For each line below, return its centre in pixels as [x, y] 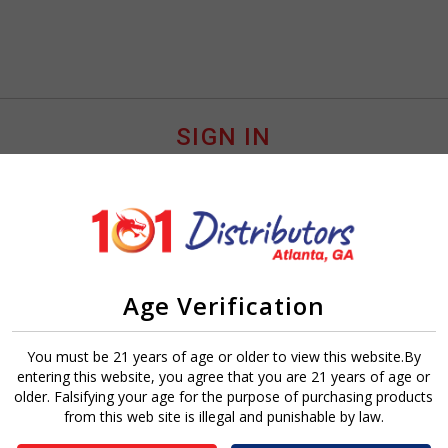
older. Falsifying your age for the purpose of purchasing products [224, 396]
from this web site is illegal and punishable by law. [223, 416]
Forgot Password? [323, 352]
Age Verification [223, 305]
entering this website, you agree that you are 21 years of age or [224, 376]
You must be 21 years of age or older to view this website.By [223, 356]
